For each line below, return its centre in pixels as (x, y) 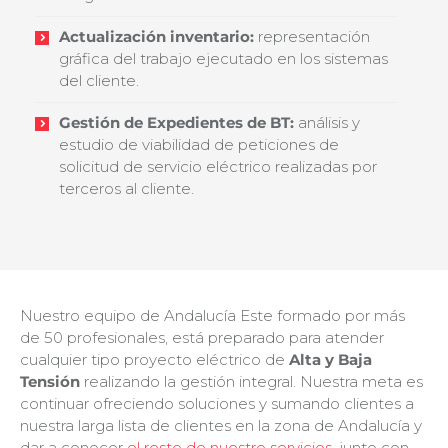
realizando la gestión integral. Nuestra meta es (251, 381)
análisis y (327, 122)
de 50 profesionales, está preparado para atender (202, 337)
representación (312, 36)
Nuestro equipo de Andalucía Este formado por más (212, 315)
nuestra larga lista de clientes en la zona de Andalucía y (221, 425)
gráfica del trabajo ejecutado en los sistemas (223, 58)
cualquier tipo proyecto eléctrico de (152, 359)
